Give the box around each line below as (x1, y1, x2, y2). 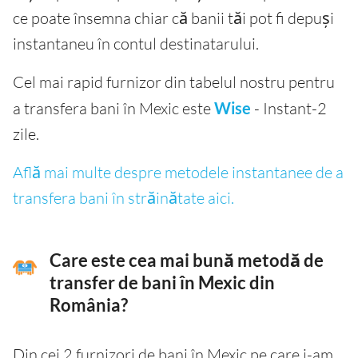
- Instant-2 (251, 98, 327, 119)
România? (50, 295, 128, 316)
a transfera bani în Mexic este (13, 98, 214, 119)
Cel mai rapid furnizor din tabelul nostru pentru (13, 72, 335, 93)
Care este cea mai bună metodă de (50, 250, 324, 272)
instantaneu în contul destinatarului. (13, 34, 259, 54)
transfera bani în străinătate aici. (13, 188, 234, 209)
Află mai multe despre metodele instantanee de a (13, 162, 344, 183)
